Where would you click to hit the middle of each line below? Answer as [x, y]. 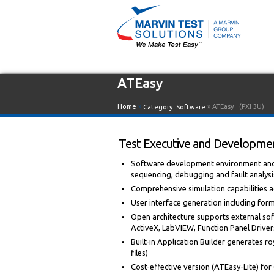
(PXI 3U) [252, 107]
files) [139, 253]
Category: [160, 107]
